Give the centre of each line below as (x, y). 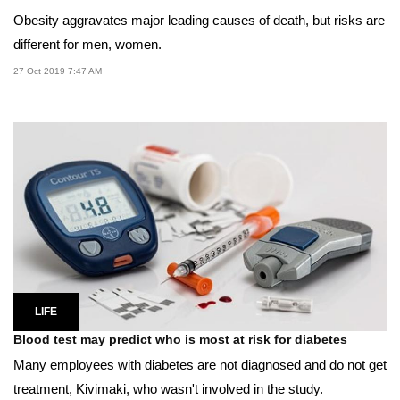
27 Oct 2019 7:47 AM (58, 71)
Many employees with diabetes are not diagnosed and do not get (200, 365)
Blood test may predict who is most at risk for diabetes (180, 340)
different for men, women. (87, 45)
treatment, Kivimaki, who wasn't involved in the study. (168, 389)
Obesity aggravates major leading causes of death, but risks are (199, 21)
